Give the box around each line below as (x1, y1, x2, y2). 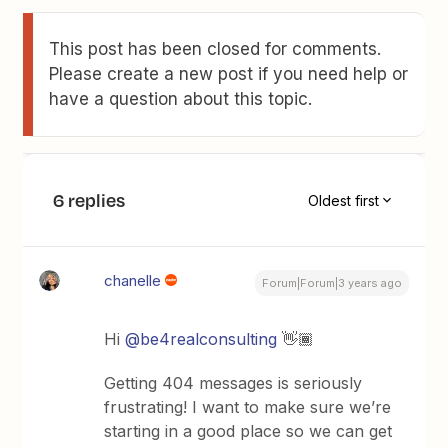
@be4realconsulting (125, 329, 278, 350)
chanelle (104, 271, 162, 291)
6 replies (53, 187, 126, 214)
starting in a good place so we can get (104, 421, 393, 442)
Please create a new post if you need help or (49, 64, 409, 85)
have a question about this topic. (49, 89, 313, 110)
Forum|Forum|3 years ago (261, 276, 402, 291)
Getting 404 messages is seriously (104, 373, 363, 394)
